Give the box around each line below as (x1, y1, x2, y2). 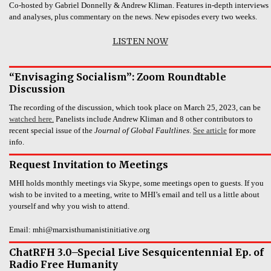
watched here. (9, 114, 54, 124)
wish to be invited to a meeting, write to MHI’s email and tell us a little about (9, 190, 260, 200)
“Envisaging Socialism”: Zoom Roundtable (9, 71, 226, 83)
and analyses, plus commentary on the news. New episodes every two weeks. (9, 12, 257, 22)
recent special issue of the (9, 126, 94, 135)
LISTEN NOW (112, 36, 168, 47)
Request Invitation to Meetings (9, 158, 168, 171)
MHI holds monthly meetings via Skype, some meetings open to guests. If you (9, 178, 264, 188)
